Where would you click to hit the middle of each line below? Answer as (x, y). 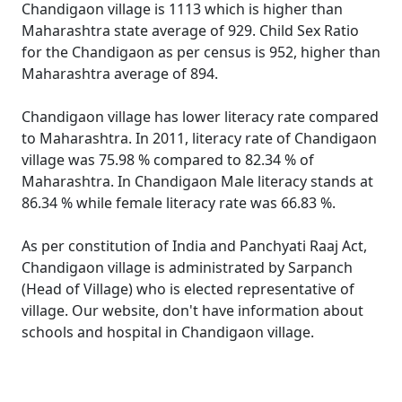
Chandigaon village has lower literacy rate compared (200, 117)
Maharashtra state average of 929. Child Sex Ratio (190, 31)
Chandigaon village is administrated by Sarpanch (187, 267)
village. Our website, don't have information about (192, 310)
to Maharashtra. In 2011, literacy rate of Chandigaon (199, 138)
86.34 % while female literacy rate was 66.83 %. (179, 203)
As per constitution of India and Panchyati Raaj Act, (194, 246)
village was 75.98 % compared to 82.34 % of (168, 160)
